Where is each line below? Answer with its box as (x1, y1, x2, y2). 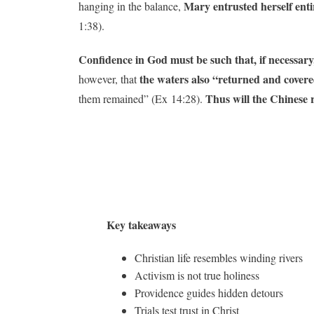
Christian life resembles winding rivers (135, 250, 303, 265)
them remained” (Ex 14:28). (78, 91, 205, 106)
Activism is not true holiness (135, 267, 259, 282)
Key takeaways (107, 217, 176, 233)
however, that (78, 71, 139, 86)
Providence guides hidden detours (135, 285, 283, 300)
